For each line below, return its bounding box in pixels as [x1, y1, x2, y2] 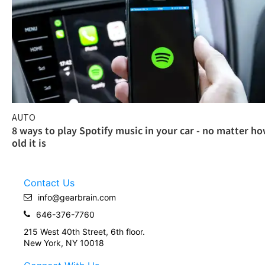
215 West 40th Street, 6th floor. [24, 226, 145, 237]
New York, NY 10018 [24, 237, 104, 248]
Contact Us [24, 176, 75, 189]
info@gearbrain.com [38, 192, 116, 202]
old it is [12, 135, 46, 150]
